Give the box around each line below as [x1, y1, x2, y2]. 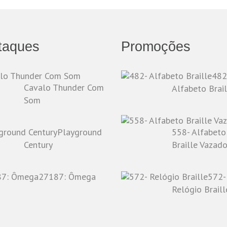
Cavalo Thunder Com [23, 82, 104, 94]
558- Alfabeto [172, 126, 226, 138]
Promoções [121, 39, 191, 55]
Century [23, 139, 53, 151]
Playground [57, 126, 102, 138]
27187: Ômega [38, 171, 96, 183]
